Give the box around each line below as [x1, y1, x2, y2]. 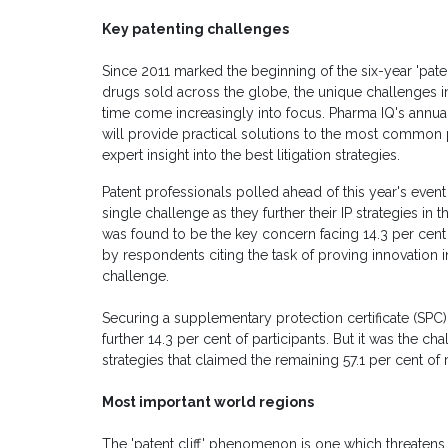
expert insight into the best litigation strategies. [102, 147, 404, 164]
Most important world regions [102, 394, 314, 411]
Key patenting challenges [102, 21, 289, 38]
